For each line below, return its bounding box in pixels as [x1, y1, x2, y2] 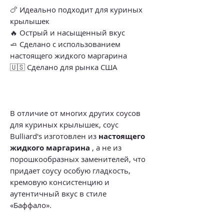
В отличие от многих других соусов [10, 107, 140, 118]
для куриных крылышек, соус [10, 119, 118, 129]
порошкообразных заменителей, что [10, 153, 145, 164]
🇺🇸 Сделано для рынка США [10, 61, 117, 72]
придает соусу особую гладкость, [10, 165, 130, 175]
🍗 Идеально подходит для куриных [10, 4, 142, 14]
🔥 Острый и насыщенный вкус [10, 27, 125, 37]
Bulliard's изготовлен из [10, 130, 98, 141]
